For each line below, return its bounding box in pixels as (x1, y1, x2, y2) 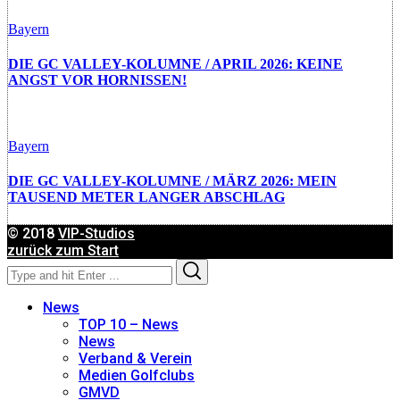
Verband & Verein (79, 350, 192, 368)
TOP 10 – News (79, 316, 179, 334)
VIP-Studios (58, 225, 135, 243)
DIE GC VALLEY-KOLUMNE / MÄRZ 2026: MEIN (8, 172, 337, 188)
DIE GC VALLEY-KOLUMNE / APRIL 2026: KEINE (8, 56, 343, 72)
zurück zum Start (7, 242, 119, 260)
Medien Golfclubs (79, 367, 195, 385)
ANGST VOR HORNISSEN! (8, 72, 187, 88)
